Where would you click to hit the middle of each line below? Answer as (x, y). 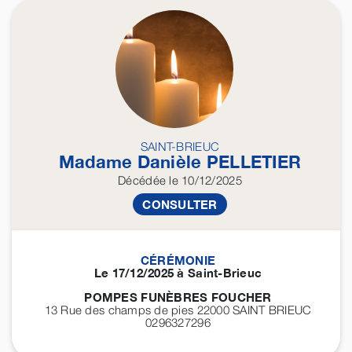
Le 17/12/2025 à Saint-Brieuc (178, 273)
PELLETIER (254, 162)
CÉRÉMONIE (178, 260)
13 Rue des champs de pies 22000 (139, 310)
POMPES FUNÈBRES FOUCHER (178, 297)
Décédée (142, 180)
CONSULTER (180, 205)
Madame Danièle (132, 162)
